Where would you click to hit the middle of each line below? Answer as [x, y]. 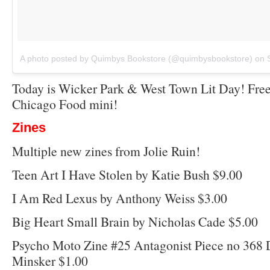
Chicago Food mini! [65, 104]
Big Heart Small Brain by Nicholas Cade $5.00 [135, 221]
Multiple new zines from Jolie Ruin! [106, 151]
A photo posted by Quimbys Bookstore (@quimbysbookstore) [136, 58]
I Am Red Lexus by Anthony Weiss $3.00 [120, 198]
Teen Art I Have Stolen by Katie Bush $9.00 [127, 174]
